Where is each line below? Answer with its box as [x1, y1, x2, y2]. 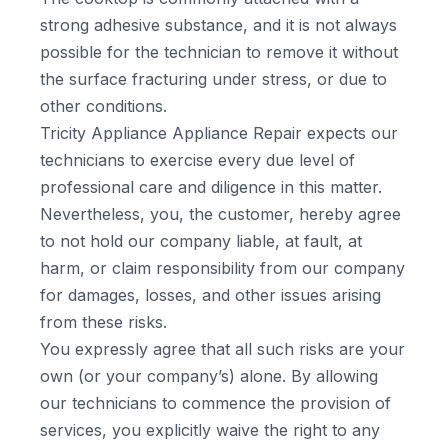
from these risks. [40, 312, 167, 332]
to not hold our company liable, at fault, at [40, 231, 362, 251]
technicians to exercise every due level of [40, 150, 355, 170]
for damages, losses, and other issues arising [40, 285, 381, 305]
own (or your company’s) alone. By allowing [40, 366, 378, 386]
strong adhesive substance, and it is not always [40, 15, 397, 35]
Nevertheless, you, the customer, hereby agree [40, 204, 401, 224]
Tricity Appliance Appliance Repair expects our [40, 123, 398, 143]
